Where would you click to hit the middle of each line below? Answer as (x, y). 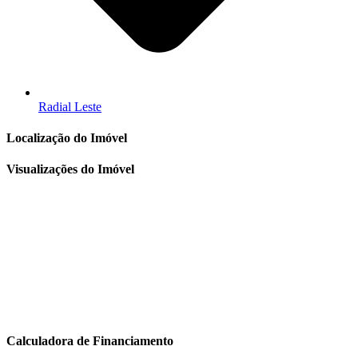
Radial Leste (70, 106)
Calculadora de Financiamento (90, 340)
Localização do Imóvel (67, 137)
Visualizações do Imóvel (70, 169)
